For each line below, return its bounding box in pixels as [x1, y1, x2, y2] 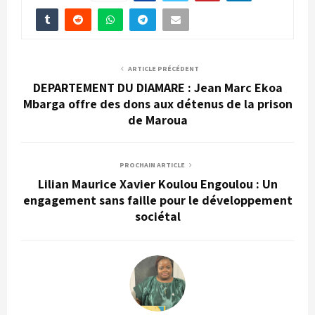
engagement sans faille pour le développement [22, 191, 292, 208]
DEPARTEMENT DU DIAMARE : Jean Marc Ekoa [32, 79, 283, 96]
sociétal [134, 207, 181, 224]
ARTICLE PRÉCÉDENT [127, 63, 199, 73]
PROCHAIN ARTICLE [119, 160, 185, 169]
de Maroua [127, 111, 188, 128]
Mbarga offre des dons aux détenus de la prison [22, 95, 292, 112]
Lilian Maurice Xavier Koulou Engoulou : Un [37, 175, 278, 192]
